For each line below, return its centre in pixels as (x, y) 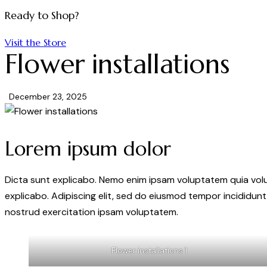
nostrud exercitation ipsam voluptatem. (91, 212)
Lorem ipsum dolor (88, 149)
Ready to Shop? (42, 15)
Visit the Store (35, 42)
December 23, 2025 (48, 97)
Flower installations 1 (149, 251)
